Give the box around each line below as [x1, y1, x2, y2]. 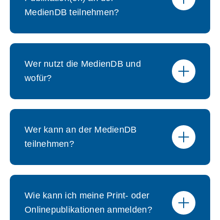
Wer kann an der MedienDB [25, 125, 137, 135]
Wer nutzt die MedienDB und [25, 59, 141, 69]
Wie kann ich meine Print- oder [25, 191, 150, 200]
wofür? [25, 73, 52, 83]
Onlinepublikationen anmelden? [25, 205, 152, 215]
